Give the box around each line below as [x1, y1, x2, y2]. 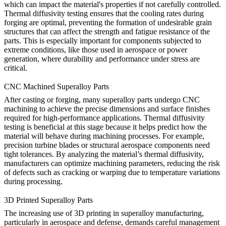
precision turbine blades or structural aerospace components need [4, 141, 210, 149]
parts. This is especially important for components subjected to [4, 36, 201, 45]
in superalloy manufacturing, [111, 209, 204, 218]
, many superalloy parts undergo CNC [79, 95, 200, 104]
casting [23, 95, 45, 104]
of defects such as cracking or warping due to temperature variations [4, 168, 220, 177]
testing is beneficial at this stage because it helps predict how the [4, 123, 207, 131]
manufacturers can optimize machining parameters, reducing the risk [4, 159, 220, 167]
